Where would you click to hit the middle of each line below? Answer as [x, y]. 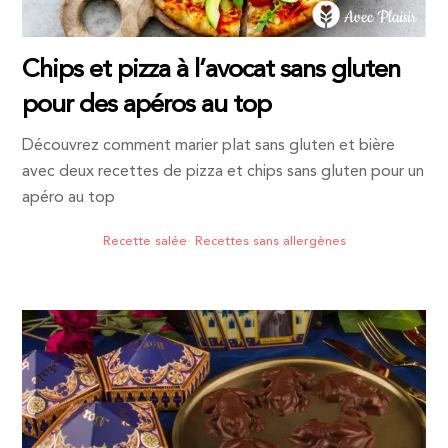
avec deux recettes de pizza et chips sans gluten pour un [223, 172]
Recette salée [144, 242]
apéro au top [69, 198]
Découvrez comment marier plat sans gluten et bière [209, 146]
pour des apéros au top [146, 106]
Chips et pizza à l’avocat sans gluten [211, 71]
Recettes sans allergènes [270, 242]
